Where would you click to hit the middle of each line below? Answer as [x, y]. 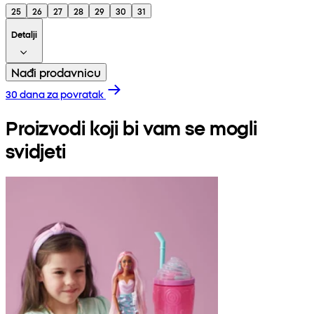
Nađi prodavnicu [56, 72]
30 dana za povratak [55, 94]
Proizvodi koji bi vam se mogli [132, 127]
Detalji [24, 34]
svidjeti [36, 150]
